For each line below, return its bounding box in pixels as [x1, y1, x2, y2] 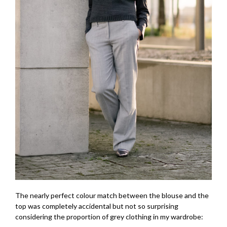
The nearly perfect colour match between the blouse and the [15, 191, 209, 200]
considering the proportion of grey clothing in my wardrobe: [15, 212, 203, 221]
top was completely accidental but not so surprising [15, 201, 178, 210]
